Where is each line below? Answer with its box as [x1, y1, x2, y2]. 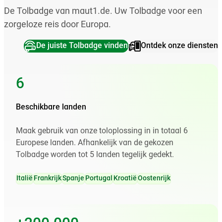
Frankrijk [34, 174, 61, 182]
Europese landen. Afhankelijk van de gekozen [16, 139, 173, 147]
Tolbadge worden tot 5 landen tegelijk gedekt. [16, 151, 174, 159]
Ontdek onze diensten [141, 42, 218, 50]
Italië [16, 174, 33, 182]
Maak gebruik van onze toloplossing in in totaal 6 [16, 127, 188, 135]
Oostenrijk [138, 174, 170, 182]
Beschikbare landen [16, 103, 86, 111]
